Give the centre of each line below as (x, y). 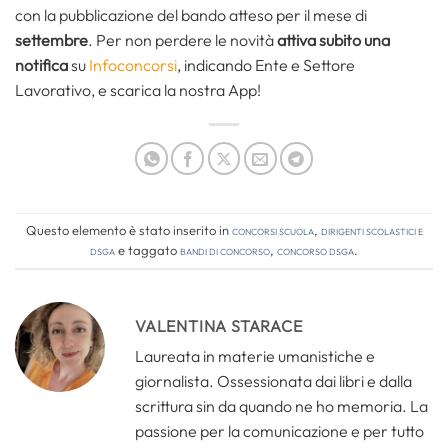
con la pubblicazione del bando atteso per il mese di (191, 14)
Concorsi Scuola (272, 229)
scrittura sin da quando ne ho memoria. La (281, 405)
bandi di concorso (225, 249)
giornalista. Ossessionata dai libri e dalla (273, 380)
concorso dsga (315, 249)
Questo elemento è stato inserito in (128, 229)
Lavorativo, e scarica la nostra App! (138, 89)
